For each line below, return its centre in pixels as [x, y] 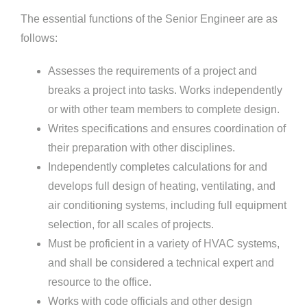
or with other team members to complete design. [163, 110]
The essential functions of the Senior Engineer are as [149, 19]
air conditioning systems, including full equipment [167, 206]
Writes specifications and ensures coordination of [167, 129]
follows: [39, 38]
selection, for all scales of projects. [131, 225]
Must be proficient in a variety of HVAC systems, [163, 244]
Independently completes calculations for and [157, 167]
